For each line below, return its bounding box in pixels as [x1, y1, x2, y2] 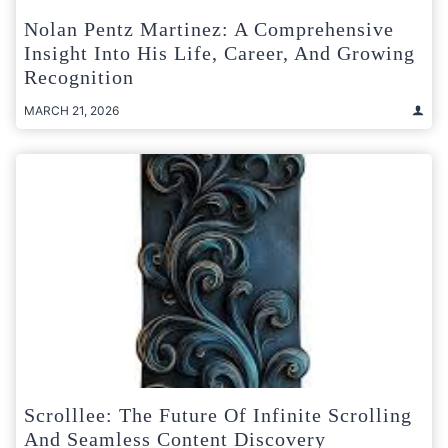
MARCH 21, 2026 [24, 102, 119, 118]
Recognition [24, 65, 134, 88]
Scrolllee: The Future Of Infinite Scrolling [24, 403, 412, 426]
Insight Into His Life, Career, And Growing [24, 41, 415, 64]
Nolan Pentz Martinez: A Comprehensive [24, 17, 394, 40]
